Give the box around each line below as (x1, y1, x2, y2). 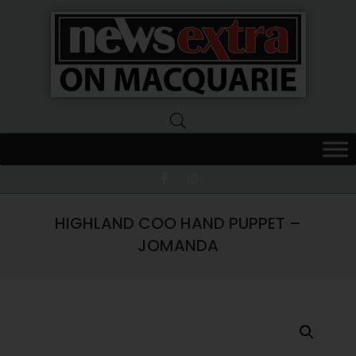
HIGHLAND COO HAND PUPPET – (55, 211, 301, 234)
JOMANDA (137, 234, 219, 257)
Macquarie (11, 146, 160, 185)
